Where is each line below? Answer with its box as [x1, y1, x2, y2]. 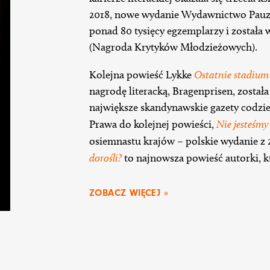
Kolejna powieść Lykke [89, 68, 194, 82]
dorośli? [89, 151, 122, 165]
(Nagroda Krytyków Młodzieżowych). [89, 40, 260, 54]
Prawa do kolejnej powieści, [89, 118, 216, 131]
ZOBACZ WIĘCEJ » [89, 187, 168, 199]
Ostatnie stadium [194, 68, 269, 81]
